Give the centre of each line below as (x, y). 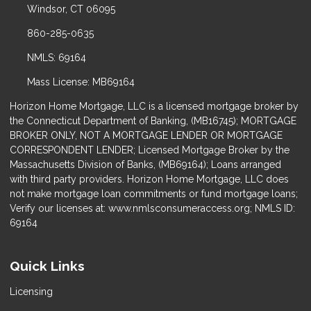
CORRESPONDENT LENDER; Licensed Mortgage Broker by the (150, 150)
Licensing (31, 291)
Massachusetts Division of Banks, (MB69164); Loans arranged (145, 164)
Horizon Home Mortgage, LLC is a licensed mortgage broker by (154, 106)
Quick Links (47, 266)
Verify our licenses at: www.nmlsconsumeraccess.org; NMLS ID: (152, 208)
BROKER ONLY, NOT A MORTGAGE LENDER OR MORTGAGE (146, 135)
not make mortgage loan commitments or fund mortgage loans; (154, 193)
